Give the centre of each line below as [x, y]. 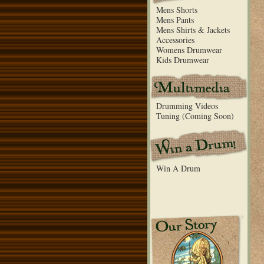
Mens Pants [175, 20]
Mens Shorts [176, 10]
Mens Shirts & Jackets [193, 30]
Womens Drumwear [189, 50]
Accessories [175, 40]
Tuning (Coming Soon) [195, 116]
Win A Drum [178, 168]
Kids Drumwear [182, 60]
